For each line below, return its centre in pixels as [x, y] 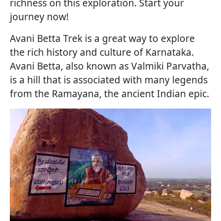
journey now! [39, 17]
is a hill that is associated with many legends [109, 80]
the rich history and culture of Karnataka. [102, 52]
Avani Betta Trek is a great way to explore [102, 38]
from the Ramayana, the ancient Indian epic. [110, 94]
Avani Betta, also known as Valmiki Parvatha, [110, 66]
